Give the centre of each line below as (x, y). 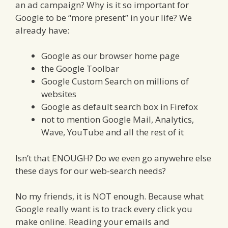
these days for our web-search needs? (91, 170)
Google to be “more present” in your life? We (104, 17)
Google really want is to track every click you (104, 209)
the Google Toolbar (80, 69)
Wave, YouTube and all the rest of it (112, 132)
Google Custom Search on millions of (115, 81)
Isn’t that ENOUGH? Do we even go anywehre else (113, 158)
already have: (42, 30)
